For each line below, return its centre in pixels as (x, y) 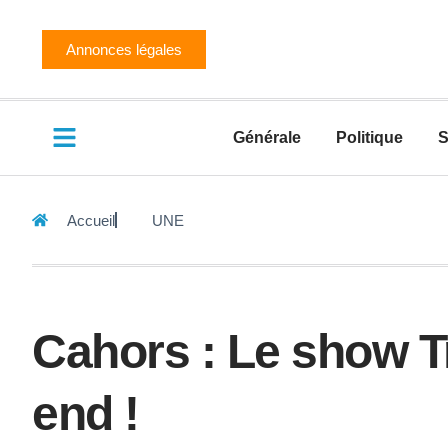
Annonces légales (124, 49)
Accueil (91, 220)
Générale (267, 137)
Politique (369, 137)
